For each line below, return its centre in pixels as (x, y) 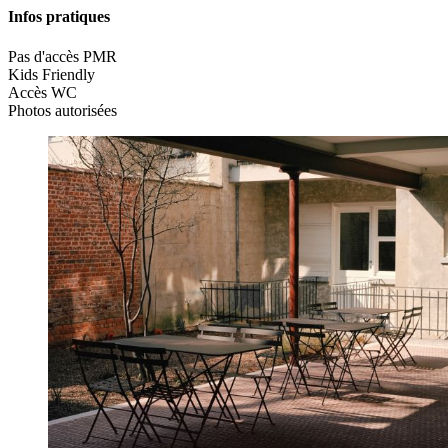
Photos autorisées (62, 110)
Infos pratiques (59, 17)
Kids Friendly (51, 74)
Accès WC (42, 92)
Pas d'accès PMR (62, 56)
